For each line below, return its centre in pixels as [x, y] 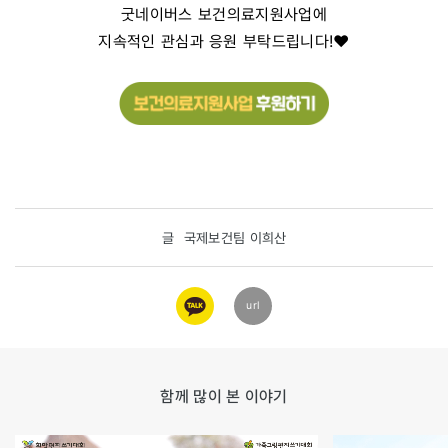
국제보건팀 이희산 [235, 237]
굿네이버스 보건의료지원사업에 [224, 13]
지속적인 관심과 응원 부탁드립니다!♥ [224, 40]
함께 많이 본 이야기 [224, 395]
